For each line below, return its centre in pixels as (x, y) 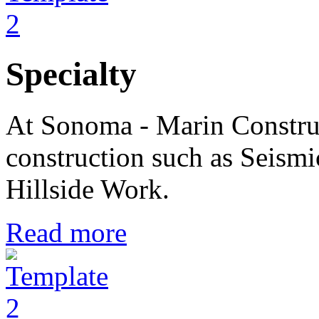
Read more (66, 232)
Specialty (71, 74)
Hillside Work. (88, 189)
